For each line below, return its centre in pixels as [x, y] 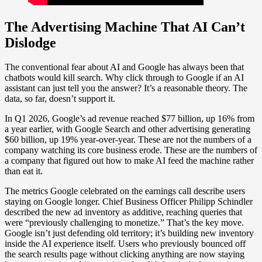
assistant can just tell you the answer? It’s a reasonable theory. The [126, 88]
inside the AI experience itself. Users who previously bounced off [125, 244]
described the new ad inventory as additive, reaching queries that [123, 212]
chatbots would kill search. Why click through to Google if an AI [124, 78]
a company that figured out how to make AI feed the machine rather [129, 161]
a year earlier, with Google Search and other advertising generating [127, 129]
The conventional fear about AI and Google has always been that [124, 67]
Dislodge [30, 42]
